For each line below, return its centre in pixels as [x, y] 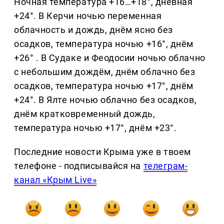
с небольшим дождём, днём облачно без [105, 72]
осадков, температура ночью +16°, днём [104, 44]
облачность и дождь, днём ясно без [93, 30]
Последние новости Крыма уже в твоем [102, 152]
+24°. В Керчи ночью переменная [88, 16]
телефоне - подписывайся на [79, 166]
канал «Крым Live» [55, 180]
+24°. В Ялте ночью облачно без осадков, [105, 100]
